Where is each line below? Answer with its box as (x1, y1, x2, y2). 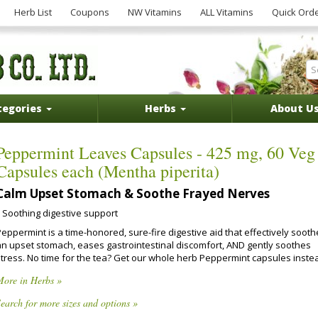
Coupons (70, 6, 109, 18)
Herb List (14, 6, 52, 18)
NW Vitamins (128, 6, 182, 18)
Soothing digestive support (2, 207, 118, 219)
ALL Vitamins (200, 6, 253, 18)
